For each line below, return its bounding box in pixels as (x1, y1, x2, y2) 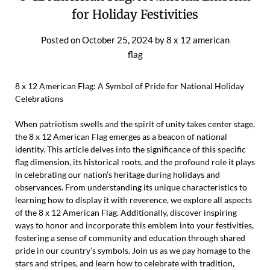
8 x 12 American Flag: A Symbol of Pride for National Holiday (15, 80, 244, 91)
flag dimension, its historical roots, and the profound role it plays (15, 156, 255, 167)
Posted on (40, 34, 82, 45)
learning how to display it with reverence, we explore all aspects (15, 194, 252, 205)
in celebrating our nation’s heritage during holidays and (15, 169, 220, 180)
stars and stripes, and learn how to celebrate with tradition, (15, 257, 234, 268)
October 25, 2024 (81, 34, 153, 45)
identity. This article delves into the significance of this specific (15, 143, 246, 154)
